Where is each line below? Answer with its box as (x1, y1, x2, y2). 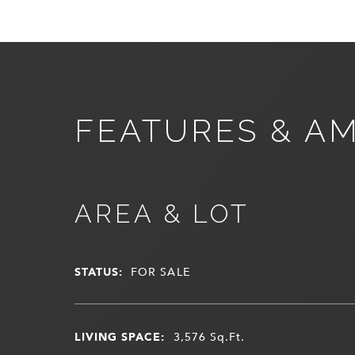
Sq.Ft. (210, 326, 246, 345)
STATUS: (74, 261, 124, 281)
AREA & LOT (74, 198, 250, 228)
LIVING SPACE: (74, 326, 166, 345)
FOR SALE (131, 261, 191, 281)
